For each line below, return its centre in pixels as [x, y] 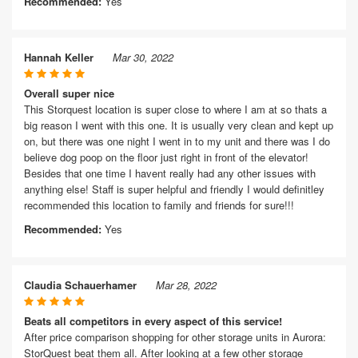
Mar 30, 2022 [143, 57]
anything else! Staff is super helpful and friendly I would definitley [174, 189]
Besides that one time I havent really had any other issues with [170, 173]
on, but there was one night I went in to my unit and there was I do [177, 141]
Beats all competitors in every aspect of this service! [153, 321]
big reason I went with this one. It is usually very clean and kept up [179, 125]
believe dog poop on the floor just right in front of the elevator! [166, 157]
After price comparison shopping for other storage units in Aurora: [175, 337]
